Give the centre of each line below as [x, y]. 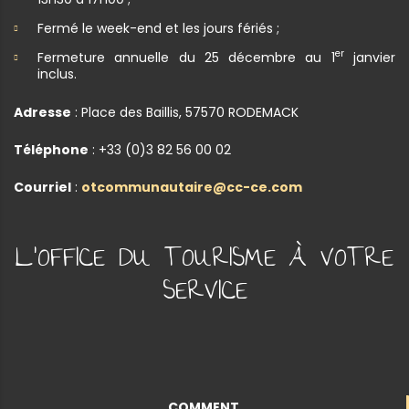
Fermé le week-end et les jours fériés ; [158, 28]
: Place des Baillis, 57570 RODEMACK [185, 112]
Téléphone [51, 149]
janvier [370, 57]
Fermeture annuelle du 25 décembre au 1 [186, 57]
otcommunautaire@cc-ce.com [192, 187]
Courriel [42, 187]
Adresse [42, 112]
